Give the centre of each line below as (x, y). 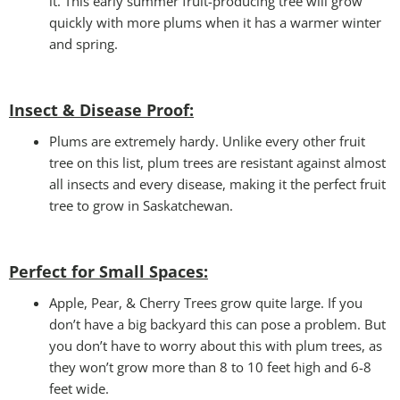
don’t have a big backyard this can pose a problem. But (217, 324)
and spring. (83, 43)
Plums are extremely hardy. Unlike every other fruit (207, 141)
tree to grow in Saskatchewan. (141, 205)
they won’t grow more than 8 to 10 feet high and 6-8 (210, 367)
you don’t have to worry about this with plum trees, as (216, 345)
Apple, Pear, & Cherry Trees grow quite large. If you (206, 302)
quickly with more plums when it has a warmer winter (215, 22)
